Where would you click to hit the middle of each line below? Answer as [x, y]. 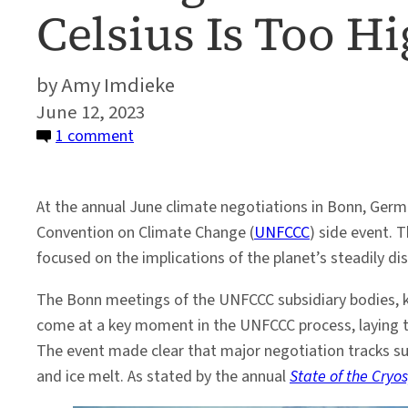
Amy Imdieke [118, 86]
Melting [159, 161]
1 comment [95, 136]
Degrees [161, 365]
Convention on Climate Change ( [145, 233]
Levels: [156, 288]
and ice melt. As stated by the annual [163, 377]
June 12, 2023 [91, 112]
